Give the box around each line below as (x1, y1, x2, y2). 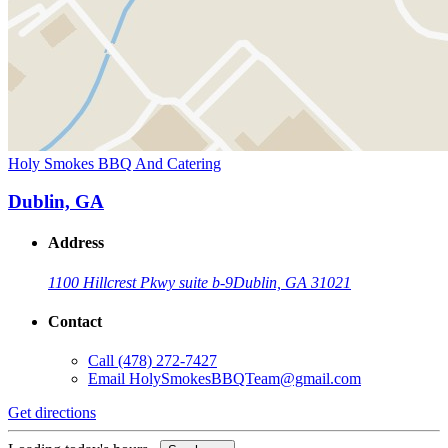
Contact (48, 313, 102, 331)
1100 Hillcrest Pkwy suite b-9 (48, 273, 233, 291)
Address (48, 234, 104, 252)
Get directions (8, 404, 96, 422)
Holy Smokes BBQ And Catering (8, 154, 221, 172)
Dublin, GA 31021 (233, 273, 351, 291)
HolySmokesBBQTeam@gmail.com (129, 370, 361, 388)
